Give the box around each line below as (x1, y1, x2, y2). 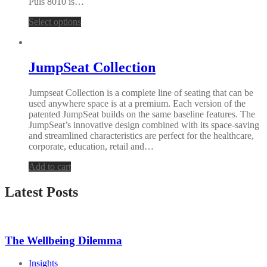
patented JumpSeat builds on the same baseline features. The (29, 109, 255, 120)
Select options (29, 17, 81, 27)
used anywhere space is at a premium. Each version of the (29, 98, 246, 109)
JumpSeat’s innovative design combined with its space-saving (29, 120, 259, 131)
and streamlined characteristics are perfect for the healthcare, (29, 131, 254, 141)
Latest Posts (5, 184, 78, 200)
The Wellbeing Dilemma (5, 234, 122, 247)
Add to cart (29, 162, 71, 172)
